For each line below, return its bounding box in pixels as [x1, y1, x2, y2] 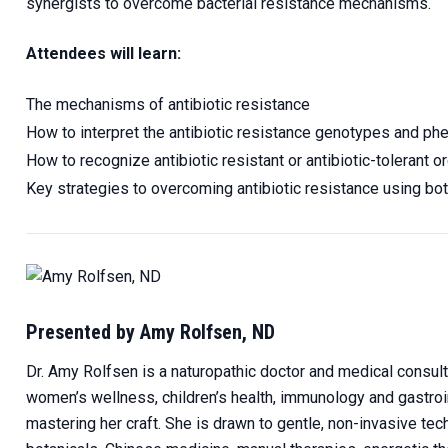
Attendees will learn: [25, 43, 181, 63]
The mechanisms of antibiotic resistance [25, 94, 310, 114]
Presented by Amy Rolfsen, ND [25, 319, 275, 344]
